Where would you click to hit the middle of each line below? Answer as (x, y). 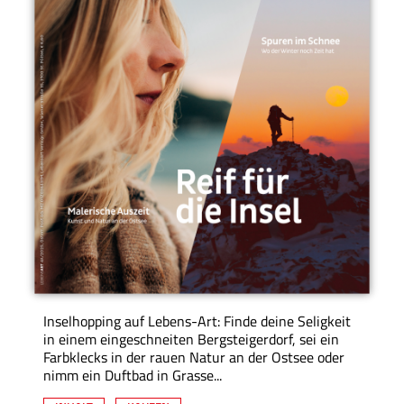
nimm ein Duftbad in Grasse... (133, 376)
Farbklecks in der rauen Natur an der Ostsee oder (194, 358)
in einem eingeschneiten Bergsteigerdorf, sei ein (191, 340)
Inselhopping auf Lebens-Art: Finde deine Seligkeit (197, 321)
